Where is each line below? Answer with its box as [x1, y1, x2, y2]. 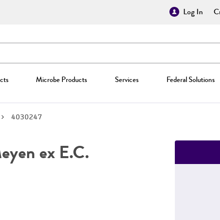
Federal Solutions [166, 74, 215, 85]
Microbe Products [36, 74, 87, 85]
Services [114, 74, 138, 85]
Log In [183, 6, 203, 18]
